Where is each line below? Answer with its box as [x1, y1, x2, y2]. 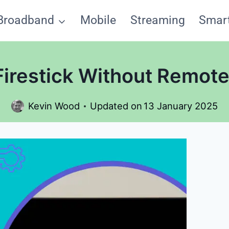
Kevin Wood [28, 100, 80, 112]
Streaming [130, 13, 185, 27]
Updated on [89, 100, 142, 112]
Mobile [80, 13, 116, 27]
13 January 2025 [144, 100, 218, 112]
